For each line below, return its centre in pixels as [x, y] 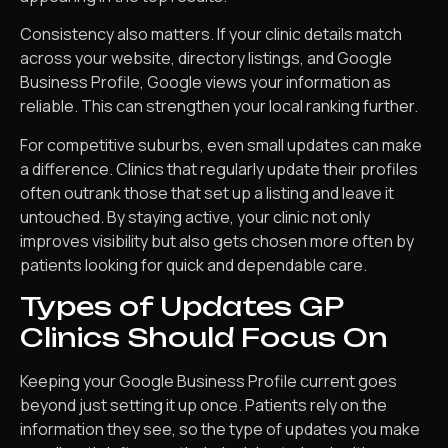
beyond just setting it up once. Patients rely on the [203, 405]
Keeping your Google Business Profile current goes [208, 381]
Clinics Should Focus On [204, 337]
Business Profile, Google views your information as [205, 82]
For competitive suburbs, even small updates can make [221, 144]
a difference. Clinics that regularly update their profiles [219, 168]
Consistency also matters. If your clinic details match [211, 34]
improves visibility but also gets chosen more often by [217, 240]
